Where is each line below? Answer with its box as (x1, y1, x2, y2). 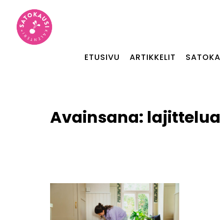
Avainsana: (50, 106, 147, 128)
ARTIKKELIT (129, 52, 176, 63)
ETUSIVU (84, 52, 120, 63)
